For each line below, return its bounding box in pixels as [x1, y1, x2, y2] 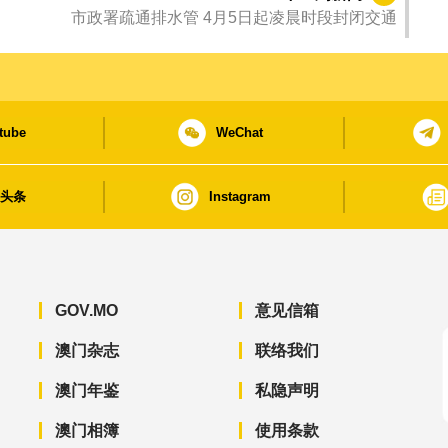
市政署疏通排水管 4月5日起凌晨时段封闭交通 [71, 9, 397, 27]
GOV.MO [54, 302, 118, 320]
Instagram [208, 189, 271, 205]
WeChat [216, 125, 264, 141]
